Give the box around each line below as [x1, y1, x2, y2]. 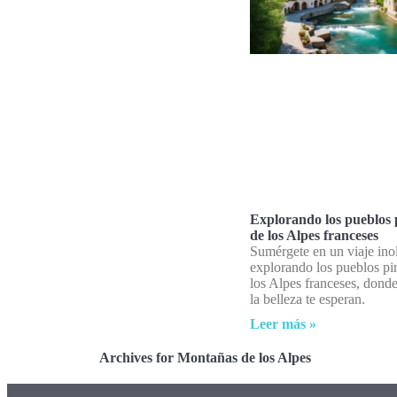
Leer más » [250, 316, 316, 332]
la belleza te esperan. [250, 292, 365, 307]
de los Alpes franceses [250, 228, 378, 244]
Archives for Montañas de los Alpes [99, 350, 311, 366]
